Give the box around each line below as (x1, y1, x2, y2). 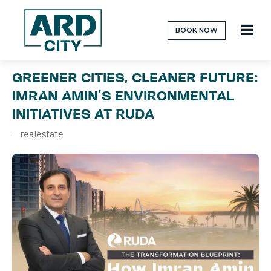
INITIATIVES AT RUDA (12, 105, 154, 122)
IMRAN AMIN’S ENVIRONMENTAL (12, 87, 234, 104)
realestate (19, 129, 64, 140)
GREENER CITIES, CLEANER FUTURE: (12, 69, 258, 86)
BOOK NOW (175, 25, 218, 34)
